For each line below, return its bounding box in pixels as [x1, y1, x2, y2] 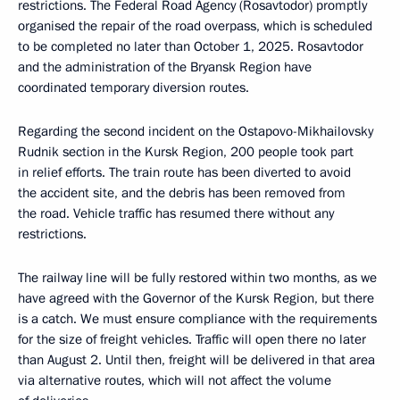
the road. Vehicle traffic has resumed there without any [18, 204, 334, 222]
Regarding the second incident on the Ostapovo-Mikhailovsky [18, 122, 373, 140]
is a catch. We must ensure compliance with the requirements [18, 310, 377, 328]
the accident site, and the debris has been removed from [18, 184, 346, 202]
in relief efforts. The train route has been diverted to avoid [18, 163, 351, 181]
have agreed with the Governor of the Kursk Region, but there [18, 289, 374, 307]
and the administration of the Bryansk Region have [18, 58, 312, 76]
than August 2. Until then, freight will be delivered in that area [18, 351, 375, 369]
